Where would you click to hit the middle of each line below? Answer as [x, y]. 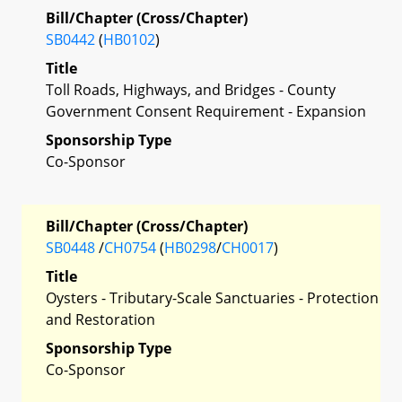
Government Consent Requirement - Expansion [206, 111]
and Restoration [100, 319]
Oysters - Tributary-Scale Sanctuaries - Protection [212, 297]
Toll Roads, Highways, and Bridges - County [191, 89]
